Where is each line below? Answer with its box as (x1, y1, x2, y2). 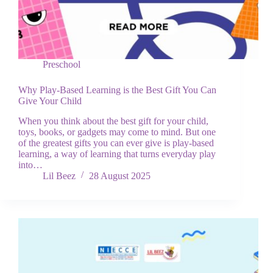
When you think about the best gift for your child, (18, 116, 208, 127)
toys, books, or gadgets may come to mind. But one (18, 127, 216, 138)
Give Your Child (18, 96, 82, 107)
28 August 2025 (89, 171, 151, 182)
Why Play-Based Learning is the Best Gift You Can (18, 85, 216, 96)
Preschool (43, 59, 80, 70)
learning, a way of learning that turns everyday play (18, 149, 216, 160)
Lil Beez (43, 171, 76, 182)
